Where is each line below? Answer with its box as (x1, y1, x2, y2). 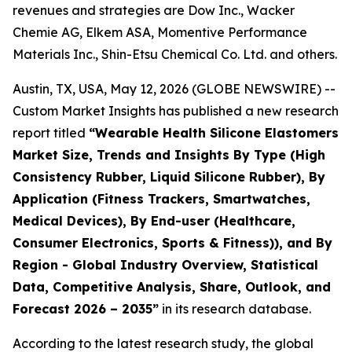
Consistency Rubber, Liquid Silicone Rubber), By (13, 169, 325, 185)
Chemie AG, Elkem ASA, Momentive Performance (13, 24, 307, 40)
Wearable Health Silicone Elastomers (95, 125, 339, 141)
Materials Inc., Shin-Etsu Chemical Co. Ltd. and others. (13, 46, 337, 62)
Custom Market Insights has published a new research (13, 103, 339, 119)
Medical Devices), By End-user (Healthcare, (13, 213, 295, 229)
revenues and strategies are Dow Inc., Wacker (13, 2, 295, 18)
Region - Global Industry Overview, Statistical (13, 257, 318, 273)
